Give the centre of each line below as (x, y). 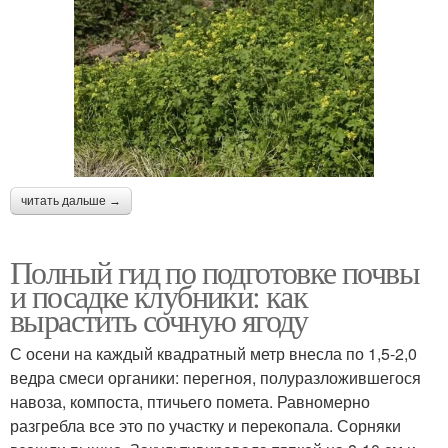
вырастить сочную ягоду (159, 319)
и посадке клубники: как (159, 295)
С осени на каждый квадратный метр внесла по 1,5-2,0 (213, 353)
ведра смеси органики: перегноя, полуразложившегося (215, 377)
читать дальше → (71, 200)
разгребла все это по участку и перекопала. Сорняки (205, 425)
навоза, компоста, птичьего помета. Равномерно (190, 401)
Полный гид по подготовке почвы (214, 271)
